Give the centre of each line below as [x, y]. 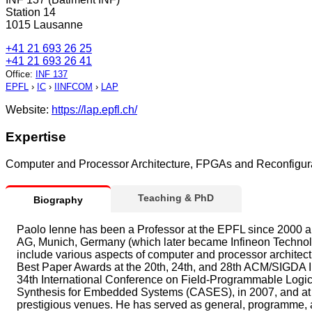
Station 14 [31, 13]
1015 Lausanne [44, 25]
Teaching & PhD [176, 197]
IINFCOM [73, 87]
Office [18, 75]
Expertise [36, 137]
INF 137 [52, 75]
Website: [29, 110]
